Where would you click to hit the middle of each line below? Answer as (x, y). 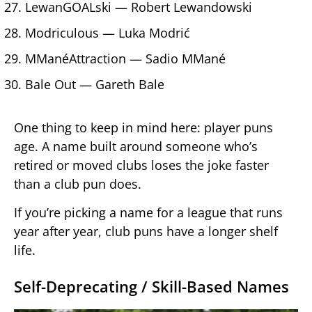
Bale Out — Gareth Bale (95, 84)
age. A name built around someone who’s (136, 146)
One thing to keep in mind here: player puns (143, 127)
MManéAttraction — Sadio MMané (125, 58)
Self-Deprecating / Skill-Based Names (151, 287)
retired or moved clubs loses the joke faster (141, 165)
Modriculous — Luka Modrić (108, 32)
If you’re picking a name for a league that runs (148, 213)
